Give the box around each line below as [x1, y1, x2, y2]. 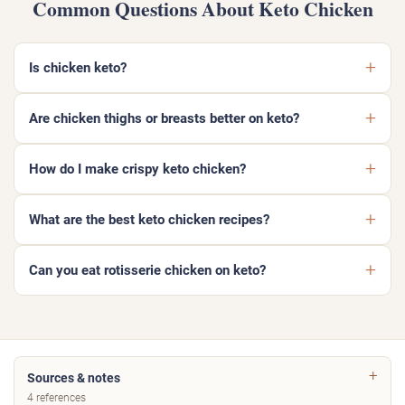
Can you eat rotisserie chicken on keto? [29, 262, 266, 279]
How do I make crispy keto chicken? [29, 161, 246, 178]
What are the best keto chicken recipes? [29, 212, 269, 229]
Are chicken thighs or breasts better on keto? [29, 110, 299, 127]
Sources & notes [27, 371, 120, 386]
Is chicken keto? [29, 60, 127, 77]
